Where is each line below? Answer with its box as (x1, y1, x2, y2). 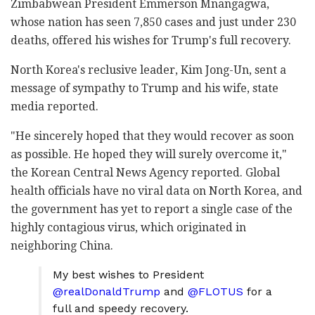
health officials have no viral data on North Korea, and (11, 184, 302, 198)
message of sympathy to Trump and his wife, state (11, 81, 278, 95)
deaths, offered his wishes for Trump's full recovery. (11, 33, 291, 47)
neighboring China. (11, 238, 113, 252)
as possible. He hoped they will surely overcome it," (11, 147, 287, 161)
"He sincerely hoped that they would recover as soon (11, 129, 294, 143)
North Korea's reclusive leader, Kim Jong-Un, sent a (11, 63, 286, 77)
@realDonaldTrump (53, 284, 160, 298)
